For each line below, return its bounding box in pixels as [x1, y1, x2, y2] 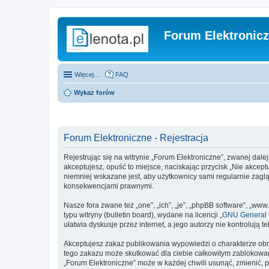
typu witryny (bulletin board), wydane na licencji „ [64, 210, 222, 219]
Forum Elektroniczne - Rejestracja [64, 132, 208, 143]
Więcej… [74, 71, 100, 78]
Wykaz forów [74, 89, 115, 96]
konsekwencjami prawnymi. [64, 181, 154, 190]
